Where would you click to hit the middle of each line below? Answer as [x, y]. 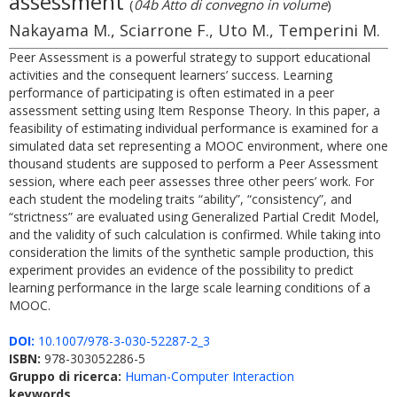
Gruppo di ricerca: [67, 376]
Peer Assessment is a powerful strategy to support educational [190, 57]
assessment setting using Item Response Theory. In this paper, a [195, 110]
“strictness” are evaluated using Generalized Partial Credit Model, [194, 217]
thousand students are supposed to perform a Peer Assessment [194, 163]
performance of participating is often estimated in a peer [171, 93]
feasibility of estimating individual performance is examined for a [194, 128]
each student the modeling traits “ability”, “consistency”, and [180, 199]
